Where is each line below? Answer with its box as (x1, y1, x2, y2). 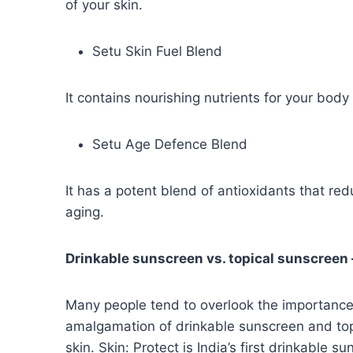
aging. (65, 204, 108, 221)
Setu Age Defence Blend (92, 136, 251, 153)
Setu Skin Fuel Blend (92, 43, 226, 60)
